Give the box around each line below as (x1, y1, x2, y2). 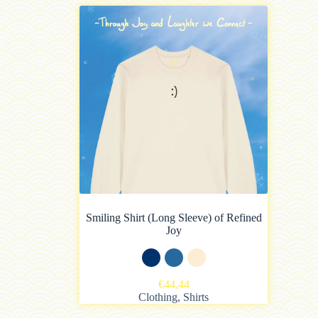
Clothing (138, 291, 177, 303)
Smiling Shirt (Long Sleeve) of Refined (85, 212, 262, 224)
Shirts (183, 291, 209, 303)
